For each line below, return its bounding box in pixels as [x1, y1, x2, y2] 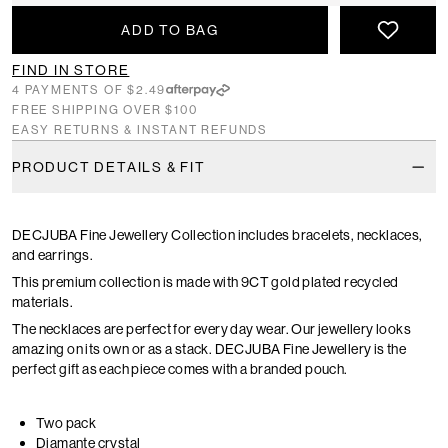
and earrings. [12, 246, 94, 265]
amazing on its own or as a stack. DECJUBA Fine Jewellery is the [12, 340, 407, 359]
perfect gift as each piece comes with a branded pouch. [12, 360, 348, 379]
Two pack [36, 414, 97, 433]
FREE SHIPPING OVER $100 [12, 102, 198, 118]
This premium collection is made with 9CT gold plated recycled [12, 273, 399, 292]
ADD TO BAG [120, 20, 219, 39]
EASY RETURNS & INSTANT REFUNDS [12, 122, 268, 138]
